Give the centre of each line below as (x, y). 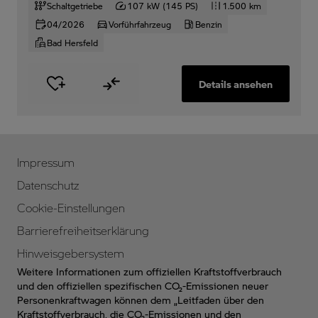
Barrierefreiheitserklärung (83, 230)
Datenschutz (48, 185)
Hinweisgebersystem (71, 253)
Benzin (209, 24)
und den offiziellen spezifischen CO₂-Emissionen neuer (143, 285)
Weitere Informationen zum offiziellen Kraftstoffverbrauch (149, 271)
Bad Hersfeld (72, 42)
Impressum (46, 162)
